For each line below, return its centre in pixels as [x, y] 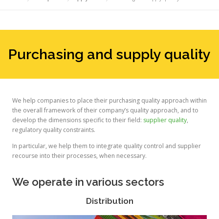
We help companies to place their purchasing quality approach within [109, 101]
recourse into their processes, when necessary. [79, 156]
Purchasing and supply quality [109, 55]
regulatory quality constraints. [54, 130]
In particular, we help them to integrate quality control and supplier [107, 146]
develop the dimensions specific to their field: [78, 120]
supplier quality [165, 120]
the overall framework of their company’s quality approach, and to [105, 110]
